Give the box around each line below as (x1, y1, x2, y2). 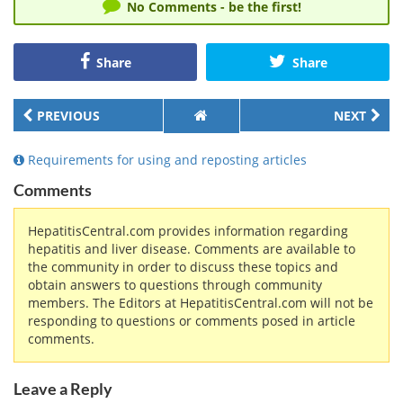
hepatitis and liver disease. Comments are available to (28, 240, 355, 258)
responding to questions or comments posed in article (28, 312, 355, 330)
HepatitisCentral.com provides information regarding (28, 222, 348, 240)
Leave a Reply (13, 379, 112, 399)
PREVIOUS (37, 107, 100, 125)
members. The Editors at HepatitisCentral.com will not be (28, 294, 373, 312)
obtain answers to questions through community (28, 276, 322, 294)
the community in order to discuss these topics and (28, 258, 338, 276)
